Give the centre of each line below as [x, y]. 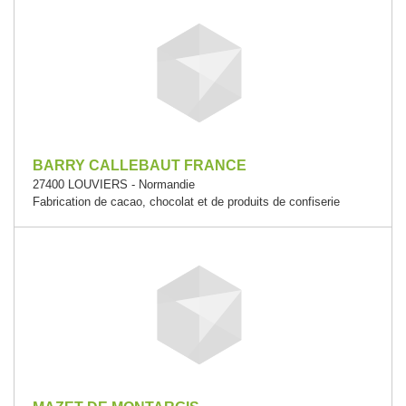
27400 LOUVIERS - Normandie [114, 184]
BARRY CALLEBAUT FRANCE [140, 165]
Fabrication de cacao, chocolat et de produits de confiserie [186, 202]
